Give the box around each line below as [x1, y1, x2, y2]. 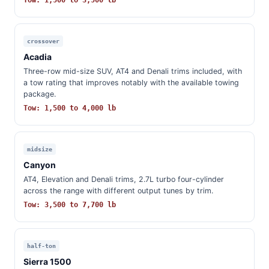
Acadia [23, 52, 52, 62]
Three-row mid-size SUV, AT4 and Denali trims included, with [23, 67, 242, 76]
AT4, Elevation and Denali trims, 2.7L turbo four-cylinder [23, 175, 224, 184]
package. [23, 89, 56, 98]
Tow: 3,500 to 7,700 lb [23, 201, 116, 209]
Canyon [23, 160, 56, 170]
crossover [27, 38, 59, 44]
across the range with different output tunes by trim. [23, 186, 213, 195]
